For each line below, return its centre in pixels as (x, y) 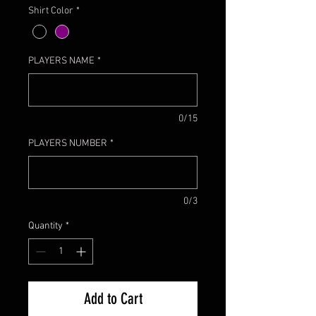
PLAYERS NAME (61, 61)
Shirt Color (51, 11)
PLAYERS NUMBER (68, 144)
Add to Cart (113, 299)
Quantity (45, 226)
